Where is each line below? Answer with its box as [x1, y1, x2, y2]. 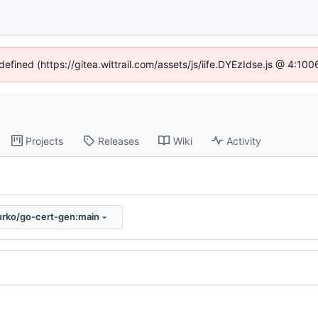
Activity [226, 134, 262, 147]
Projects [26, 134, 64, 147]
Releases [98, 134, 140, 147]
